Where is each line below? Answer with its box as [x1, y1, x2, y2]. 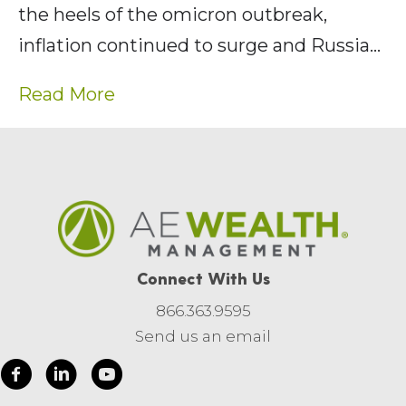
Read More [18, 82, 115, 105]
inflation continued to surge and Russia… [18, 34, 381, 56]
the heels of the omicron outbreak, [18, 3, 327, 25]
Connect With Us [136, 267, 270, 287]
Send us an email [135, 326, 271, 345]
